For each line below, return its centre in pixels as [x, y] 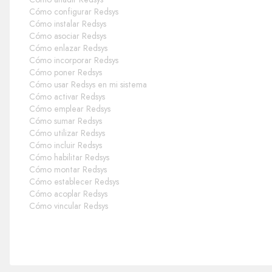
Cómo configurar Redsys [73, 11]
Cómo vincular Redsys [68, 206]
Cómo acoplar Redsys [68, 193]
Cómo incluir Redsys [65, 145]
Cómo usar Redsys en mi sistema [88, 84]
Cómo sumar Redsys [65, 121]
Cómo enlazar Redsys [68, 48]
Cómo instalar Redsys [67, 23]
